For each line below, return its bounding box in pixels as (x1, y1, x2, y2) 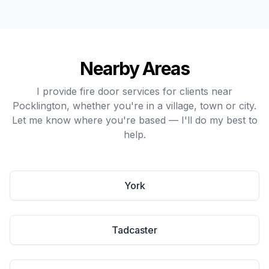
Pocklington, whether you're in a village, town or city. (13, 100, 256, 112)
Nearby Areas (80, 58, 189, 79)
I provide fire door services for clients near (37, 85, 232, 97)
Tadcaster (112, 224, 157, 236)
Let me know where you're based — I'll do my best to (11, 114, 258, 126)
